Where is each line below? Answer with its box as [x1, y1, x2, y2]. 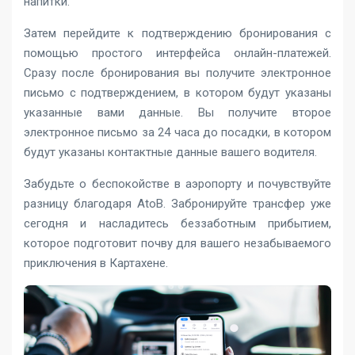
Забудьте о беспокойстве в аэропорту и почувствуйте [24, 177, 331, 192]
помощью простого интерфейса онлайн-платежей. [24, 46, 331, 61]
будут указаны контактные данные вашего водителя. [24, 145, 317, 160]
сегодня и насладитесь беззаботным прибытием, [24, 216, 331, 231]
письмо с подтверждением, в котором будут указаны [24, 86, 331, 101]
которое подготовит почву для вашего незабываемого [24, 236, 331, 251]
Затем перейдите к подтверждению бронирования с [24, 26, 331, 41]
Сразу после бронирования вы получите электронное [24, 66, 331, 81]
